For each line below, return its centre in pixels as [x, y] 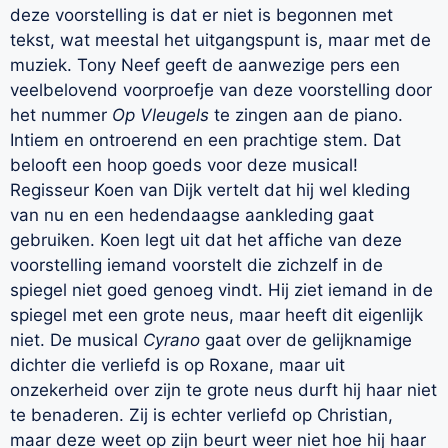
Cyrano [171, 339]
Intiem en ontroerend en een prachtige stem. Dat [205, 139]
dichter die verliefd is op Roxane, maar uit [177, 364]
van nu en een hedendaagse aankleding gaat [192, 214]
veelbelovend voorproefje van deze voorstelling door [221, 89]
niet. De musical [76, 339]
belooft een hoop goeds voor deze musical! [184, 164]
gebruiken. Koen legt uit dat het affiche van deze [206, 239]
